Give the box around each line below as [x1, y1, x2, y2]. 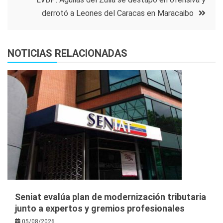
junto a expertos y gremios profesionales [15, 203, 185, 214]
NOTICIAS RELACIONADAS [7, 47, 127, 59]
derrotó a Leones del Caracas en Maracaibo [42, 8, 194, 18]
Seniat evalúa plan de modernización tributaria [15, 191, 206, 202]
